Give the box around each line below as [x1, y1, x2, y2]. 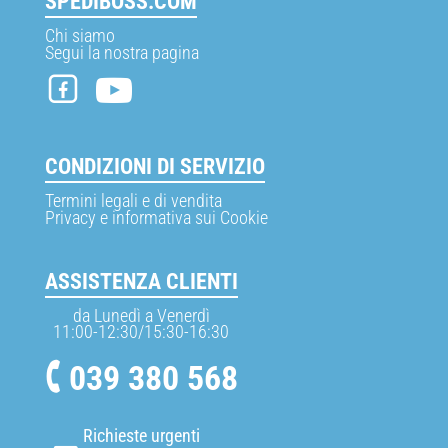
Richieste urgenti [82, 424, 200, 446]
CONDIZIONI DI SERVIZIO [44, 153, 265, 179]
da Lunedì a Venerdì [72, 304, 210, 326]
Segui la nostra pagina [44, 42, 199, 64]
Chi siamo [44, 25, 115, 47]
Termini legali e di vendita [44, 189, 222, 211]
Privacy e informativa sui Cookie [44, 206, 268, 228]
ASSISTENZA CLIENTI [44, 268, 238, 294]
